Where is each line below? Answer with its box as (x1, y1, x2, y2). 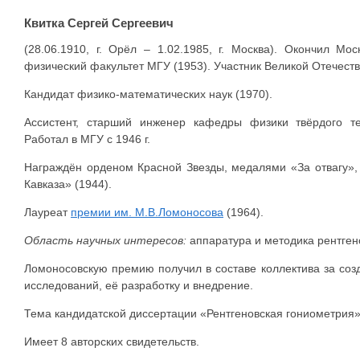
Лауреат (24, 206, 71, 219)
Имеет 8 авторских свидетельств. (24, 335, 199, 348)
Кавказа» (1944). (24, 178, 112, 190)
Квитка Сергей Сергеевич (24, 16, 174, 30)
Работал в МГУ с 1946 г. (24, 133, 150, 145)
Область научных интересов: (24, 234, 186, 247)
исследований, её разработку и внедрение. (24, 279, 253, 292)
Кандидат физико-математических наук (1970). (24, 88, 272, 100)
